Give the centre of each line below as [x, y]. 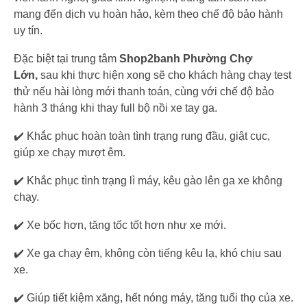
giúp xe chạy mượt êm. [70, 152]
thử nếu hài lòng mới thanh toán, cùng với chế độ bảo [144, 91]
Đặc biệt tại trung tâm [66, 58]
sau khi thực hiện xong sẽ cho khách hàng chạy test [166, 75]
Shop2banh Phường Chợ [186, 58]
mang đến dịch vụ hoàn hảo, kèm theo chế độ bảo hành [148, 14]
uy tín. [28, 30]
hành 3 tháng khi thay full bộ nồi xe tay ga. [115, 108]
